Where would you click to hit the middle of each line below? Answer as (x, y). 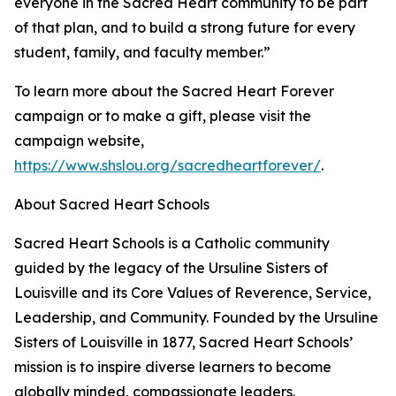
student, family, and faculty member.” (142, 53)
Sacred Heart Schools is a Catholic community (172, 244)
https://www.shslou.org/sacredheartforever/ (168, 166)
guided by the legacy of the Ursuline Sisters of (171, 268)
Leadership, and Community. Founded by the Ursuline (196, 318)
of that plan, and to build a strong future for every (185, 28)
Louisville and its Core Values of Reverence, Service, (193, 293)
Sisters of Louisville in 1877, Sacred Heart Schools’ (183, 343)
